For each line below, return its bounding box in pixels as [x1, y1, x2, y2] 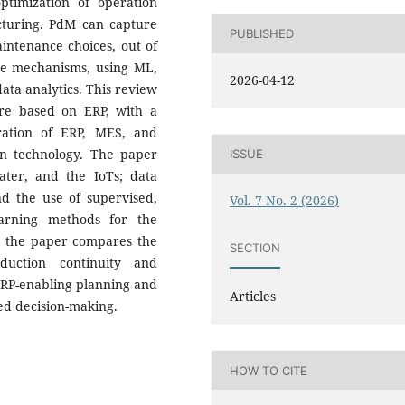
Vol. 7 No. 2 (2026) [230, 191, 340, 209]
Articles [230, 287, 277, 306]
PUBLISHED [230, 26, 295, 42]
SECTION [230, 240, 281, 255]
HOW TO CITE [230, 363, 308, 378]
